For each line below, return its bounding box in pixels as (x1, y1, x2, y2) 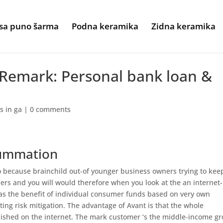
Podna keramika (72, 20, 138, 32)
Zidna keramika (151, 20, 216, 32)
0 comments (30, 105, 71, 114)
